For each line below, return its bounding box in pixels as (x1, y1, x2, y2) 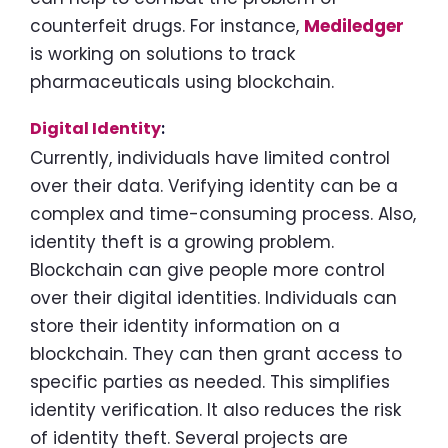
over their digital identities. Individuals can (30, 285, 397, 310)
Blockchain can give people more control (30, 257, 385, 282)
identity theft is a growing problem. (30, 229, 334, 254)
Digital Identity (30, 117, 161, 141)
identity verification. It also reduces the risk (30, 397, 401, 422)
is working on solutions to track (30, 42, 295, 67)
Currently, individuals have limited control (30, 145, 390, 170)
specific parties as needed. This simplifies (30, 369, 390, 394)
